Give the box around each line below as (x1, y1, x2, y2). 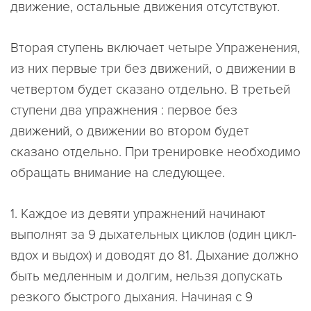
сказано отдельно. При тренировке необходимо (10, 144, 301, 161)
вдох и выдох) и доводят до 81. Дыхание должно (10, 246, 299, 264)
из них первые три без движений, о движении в (10, 60, 296, 78)
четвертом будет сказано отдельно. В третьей (10, 81, 290, 99)
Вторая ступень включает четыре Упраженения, (10, 40, 300, 57)
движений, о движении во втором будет (10, 123, 249, 140)
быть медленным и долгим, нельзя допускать (10, 267, 283, 285)
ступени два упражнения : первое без (10, 102, 237, 119)
